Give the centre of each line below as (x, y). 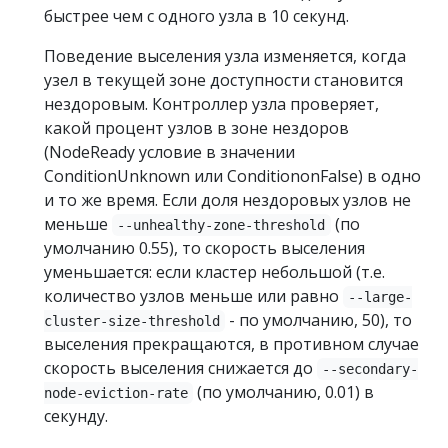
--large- (380, 297)
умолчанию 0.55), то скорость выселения (204, 248)
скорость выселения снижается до (180, 368)
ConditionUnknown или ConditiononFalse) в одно (232, 176)
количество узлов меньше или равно (193, 296)
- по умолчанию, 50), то (319, 320)
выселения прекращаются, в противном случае (231, 344)
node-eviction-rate (116, 393)
